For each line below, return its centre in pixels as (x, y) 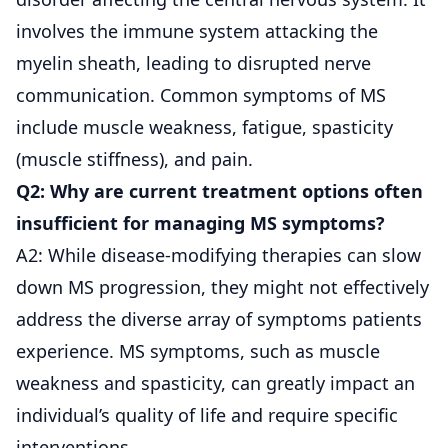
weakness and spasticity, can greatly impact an (215, 382)
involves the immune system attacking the (197, 30)
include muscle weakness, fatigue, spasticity (204, 126)
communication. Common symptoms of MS (201, 94)
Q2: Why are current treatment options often (219, 190)
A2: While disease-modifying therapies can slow (218, 254)
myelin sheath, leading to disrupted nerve (193, 62)
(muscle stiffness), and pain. (134, 158)
